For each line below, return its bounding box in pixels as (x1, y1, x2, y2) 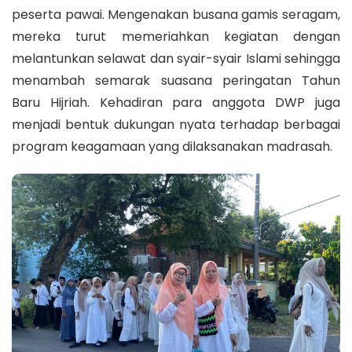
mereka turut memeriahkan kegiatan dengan (12, 27, 340, 46)
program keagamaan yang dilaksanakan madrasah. (12, 137, 332, 156)
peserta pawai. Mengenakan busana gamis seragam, (12, 5, 340, 24)
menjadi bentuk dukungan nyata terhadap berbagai (12, 115, 340, 134)
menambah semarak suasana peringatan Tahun (12, 71, 340, 90)
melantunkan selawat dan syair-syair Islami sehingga (12, 49, 340, 68)
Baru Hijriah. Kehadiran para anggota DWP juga (12, 93, 340, 112)
